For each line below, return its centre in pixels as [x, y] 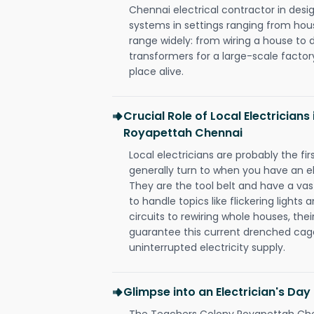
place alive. [156, 71]
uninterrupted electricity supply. [207, 247]
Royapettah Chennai [183, 132]
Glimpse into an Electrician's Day [217, 292]
